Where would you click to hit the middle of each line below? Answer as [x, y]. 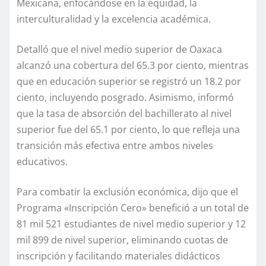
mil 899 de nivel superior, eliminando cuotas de [122, 240]
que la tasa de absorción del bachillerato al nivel [124, 113]
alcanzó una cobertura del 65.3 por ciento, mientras [133, 65]
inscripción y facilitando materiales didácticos [118, 256]
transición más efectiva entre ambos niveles [115, 145]
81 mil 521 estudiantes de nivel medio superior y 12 [131, 224]
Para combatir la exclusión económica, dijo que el [127, 191]
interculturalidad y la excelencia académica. [114, 19]
